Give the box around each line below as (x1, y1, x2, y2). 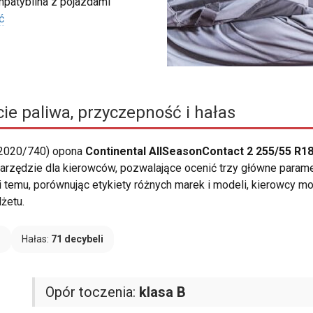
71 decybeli (51, 233, 103, 245)
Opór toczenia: (45, 284, 139, 301)
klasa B (138, 284, 186, 301)
